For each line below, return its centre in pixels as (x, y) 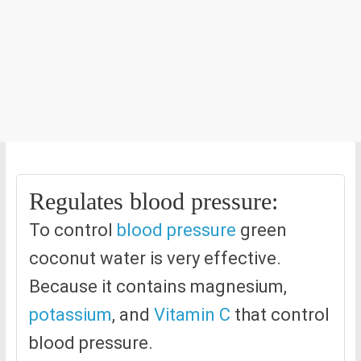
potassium (70, 315)
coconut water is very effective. (155, 259)
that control (280, 315)
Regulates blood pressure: (153, 201)
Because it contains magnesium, (158, 287)
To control (73, 230)
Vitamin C (192, 315)
